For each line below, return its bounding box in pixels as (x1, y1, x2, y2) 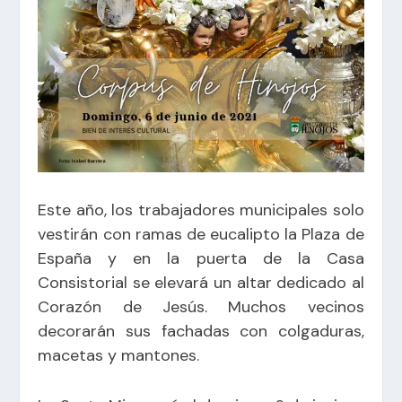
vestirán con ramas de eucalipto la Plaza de (38, 223, 364, 246)
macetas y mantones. (38, 345, 200, 367)
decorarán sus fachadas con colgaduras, (38, 320, 364, 343)
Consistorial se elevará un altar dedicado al (38, 272, 364, 294)
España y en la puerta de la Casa (38, 248, 364, 270)
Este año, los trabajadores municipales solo (38, 199, 364, 222)
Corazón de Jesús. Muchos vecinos (38, 296, 364, 319)
